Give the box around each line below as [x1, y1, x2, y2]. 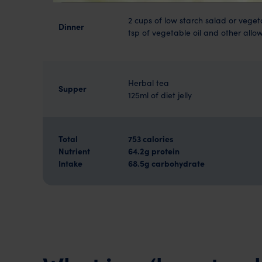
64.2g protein [127, 145, 180, 157]
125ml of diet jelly [127, 89, 192, 101]
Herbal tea [127, 77, 169, 89]
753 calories [127, 133, 174, 145]
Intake [58, 157, 82, 170]
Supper [58, 82, 87, 95]
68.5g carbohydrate [127, 157, 205, 170]
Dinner [58, 20, 84, 33]
